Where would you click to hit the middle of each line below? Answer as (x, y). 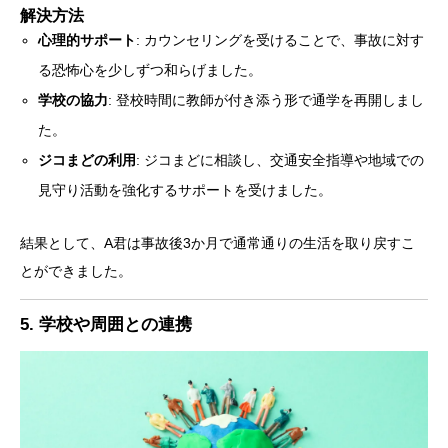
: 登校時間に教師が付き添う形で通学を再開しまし (266, 100)
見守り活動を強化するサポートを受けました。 (185, 190)
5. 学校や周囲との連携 (106, 325)
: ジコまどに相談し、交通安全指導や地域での (280, 160)
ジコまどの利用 (87, 160)
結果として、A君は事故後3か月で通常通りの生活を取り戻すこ (217, 243)
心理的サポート (87, 40)
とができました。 (76, 271)
